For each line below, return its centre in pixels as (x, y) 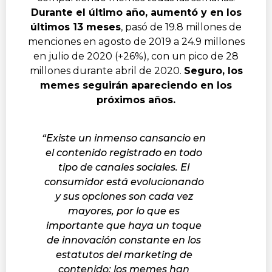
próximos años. (136, 100)
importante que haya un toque (124, 225)
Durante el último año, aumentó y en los (136, 12)
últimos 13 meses (76, 27)
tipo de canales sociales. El (124, 167)
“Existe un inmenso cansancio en (124, 138)
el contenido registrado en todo (124, 152)
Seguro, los (213, 70)
